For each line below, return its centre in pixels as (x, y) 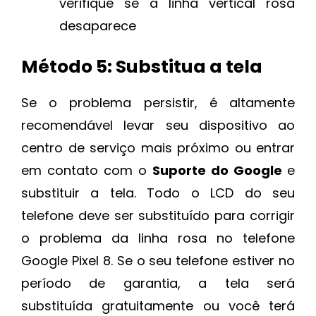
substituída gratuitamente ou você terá (158, 305)
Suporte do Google (220, 170)
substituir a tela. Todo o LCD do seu (158, 193)
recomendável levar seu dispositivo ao (158, 125)
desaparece (98, 25)
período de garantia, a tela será (158, 283)
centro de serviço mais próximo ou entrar (158, 147)
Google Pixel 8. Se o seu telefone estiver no (158, 260)
